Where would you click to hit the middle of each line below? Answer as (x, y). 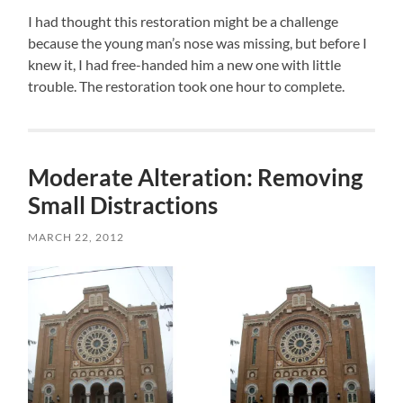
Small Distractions (123, 205)
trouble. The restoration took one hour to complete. (187, 85)
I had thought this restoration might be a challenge (184, 21)
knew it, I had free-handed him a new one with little (185, 64)
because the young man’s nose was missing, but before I (198, 42)
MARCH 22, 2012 (76, 237)
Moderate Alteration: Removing (196, 177)
